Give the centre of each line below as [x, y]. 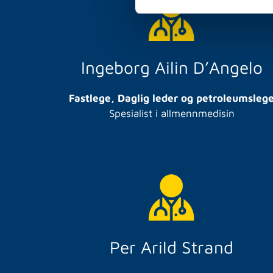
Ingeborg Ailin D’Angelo [172, 67]
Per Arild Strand [172, 247]
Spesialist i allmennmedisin [172, 113]
